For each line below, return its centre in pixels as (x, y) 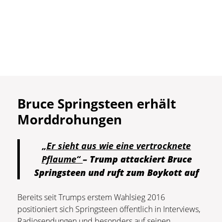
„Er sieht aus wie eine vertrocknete (117, 146)
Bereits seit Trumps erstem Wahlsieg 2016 (91, 197)
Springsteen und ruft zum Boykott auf (117, 173)
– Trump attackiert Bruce (137, 159)
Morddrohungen (70, 120)
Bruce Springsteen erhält (97, 104)
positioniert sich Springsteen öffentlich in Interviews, (109, 209)
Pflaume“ (62, 159)
